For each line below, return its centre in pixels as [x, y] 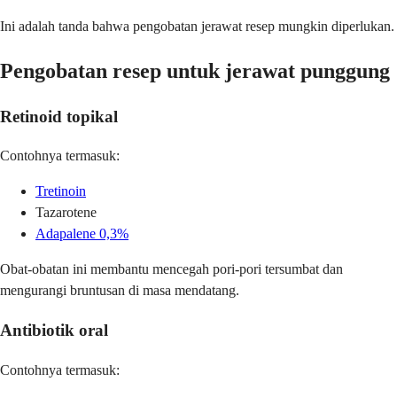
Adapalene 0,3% [82, 234]
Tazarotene [66, 213]
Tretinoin [61, 191]
